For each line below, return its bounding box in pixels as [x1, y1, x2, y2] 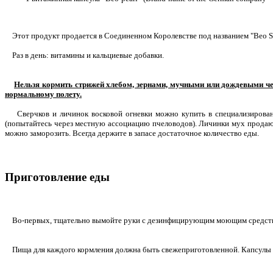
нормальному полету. [5, 89, 82, 99]
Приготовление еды [5, 170, 110, 183]
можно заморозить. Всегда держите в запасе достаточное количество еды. [5, 128, 261, 138]
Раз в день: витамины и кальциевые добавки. [5, 50, 164, 60]
